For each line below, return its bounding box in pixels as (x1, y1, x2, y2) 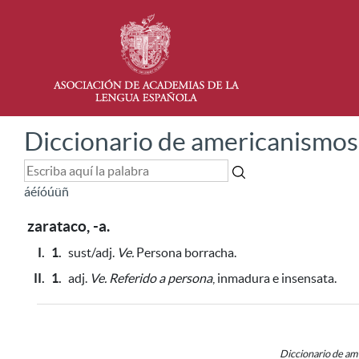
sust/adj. (68, 245, 117, 260)
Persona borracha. (134, 245, 236, 260)
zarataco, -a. (27, 218, 110, 235)
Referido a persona (109, 271, 212, 285)
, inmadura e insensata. (212, 271, 337, 285)
